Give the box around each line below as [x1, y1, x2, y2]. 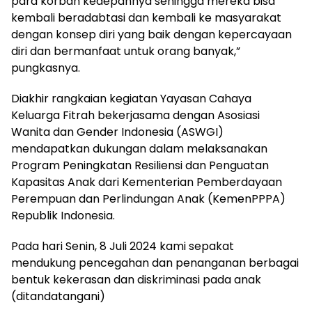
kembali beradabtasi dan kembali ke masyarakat [11, 10, 281, 26]
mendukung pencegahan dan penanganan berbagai [11, 255, 299, 272]
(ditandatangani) [11, 288, 105, 305]
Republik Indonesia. [11, 208, 115, 224]
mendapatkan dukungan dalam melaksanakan [11, 141, 267, 157]
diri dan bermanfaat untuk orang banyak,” [11, 43, 240, 60]
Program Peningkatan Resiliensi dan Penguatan [11, 157, 269, 174]
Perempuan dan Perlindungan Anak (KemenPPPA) [11, 191, 286, 208]
